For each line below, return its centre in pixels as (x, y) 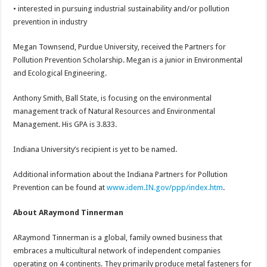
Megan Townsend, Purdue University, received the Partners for (120, 47)
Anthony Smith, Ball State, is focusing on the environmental (113, 98)
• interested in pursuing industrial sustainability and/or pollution (122, 9)
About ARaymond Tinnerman (69, 213)
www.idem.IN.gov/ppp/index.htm (165, 188)
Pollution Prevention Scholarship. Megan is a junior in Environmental (128, 60)
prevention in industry (50, 22)
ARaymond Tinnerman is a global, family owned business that (118, 238)
